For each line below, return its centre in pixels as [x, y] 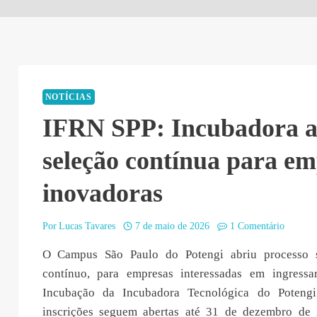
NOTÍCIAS [68, 97]
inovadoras [102, 194]
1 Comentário [257, 226]
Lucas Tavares [87, 226]
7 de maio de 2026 [173, 226]
